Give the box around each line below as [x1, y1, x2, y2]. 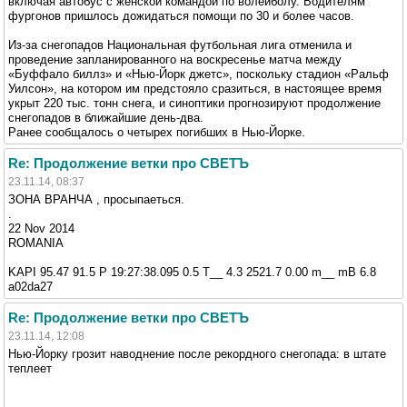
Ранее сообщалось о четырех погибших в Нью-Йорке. [8, 124, 305, 139]
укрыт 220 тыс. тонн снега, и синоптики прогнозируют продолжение [8, 95, 381, 110]
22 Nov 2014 [8, 221, 74, 235]
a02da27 [8, 279, 53, 293]
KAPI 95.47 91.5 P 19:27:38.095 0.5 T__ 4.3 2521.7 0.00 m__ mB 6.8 [8, 264, 376, 279]
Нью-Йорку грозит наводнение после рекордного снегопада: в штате [8, 346, 386, 361]
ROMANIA [8, 235, 64, 250]
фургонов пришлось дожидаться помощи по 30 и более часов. [8, 8, 354, 23]
